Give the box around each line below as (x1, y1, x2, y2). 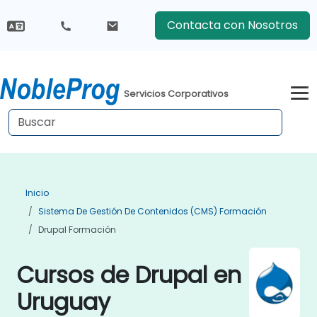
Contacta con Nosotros (166, 17, 298, 33)
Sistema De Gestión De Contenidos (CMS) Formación (38, 205, 267, 217)
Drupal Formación (38, 224, 116, 236)
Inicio (25, 187, 49, 199)
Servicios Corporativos (124, 87, 229, 100)
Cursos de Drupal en (17, 259, 241, 291)
